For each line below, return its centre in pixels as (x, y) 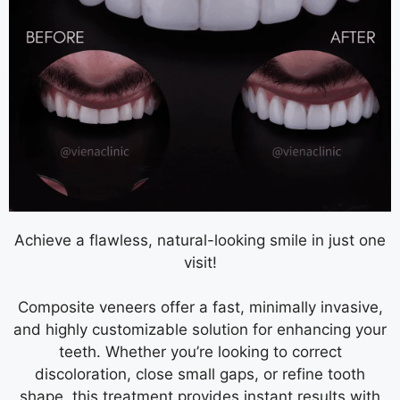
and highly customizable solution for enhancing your (200, 330)
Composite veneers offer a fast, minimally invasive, (200, 308)
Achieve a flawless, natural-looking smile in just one (200, 240)
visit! (200, 262)
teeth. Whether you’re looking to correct (200, 352)
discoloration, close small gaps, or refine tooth (200, 375)
